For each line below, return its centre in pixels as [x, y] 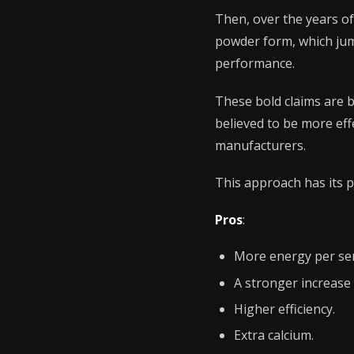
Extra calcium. [274, 335]
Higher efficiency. [284, 309]
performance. [255, 64]
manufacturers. [260, 145]
